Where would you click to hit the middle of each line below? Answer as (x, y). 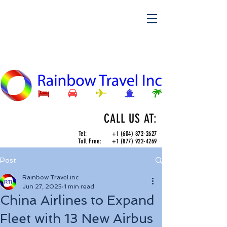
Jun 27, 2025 (42, 186)
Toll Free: (95, 141)
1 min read (79, 186)
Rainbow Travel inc (50, 177)
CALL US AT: (130, 119)
